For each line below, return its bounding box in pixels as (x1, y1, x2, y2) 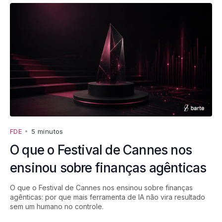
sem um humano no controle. (10, 202, 104, 211)
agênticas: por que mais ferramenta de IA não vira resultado (10, 193, 205, 202)
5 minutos (31, 127, 63, 136)
